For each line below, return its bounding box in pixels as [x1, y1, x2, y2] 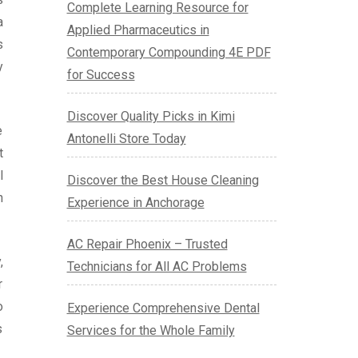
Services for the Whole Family [66, 323, 235, 339]
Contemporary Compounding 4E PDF [66, 45, 271, 61]
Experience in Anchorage [66, 195, 205, 211]
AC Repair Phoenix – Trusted [66, 237, 228, 253]
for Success [66, 67, 135, 83]
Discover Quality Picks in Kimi [66, 109, 235, 125]
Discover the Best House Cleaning [66, 173, 259, 189]
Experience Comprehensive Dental [66, 300, 260, 316]
